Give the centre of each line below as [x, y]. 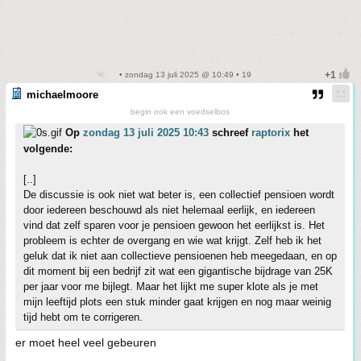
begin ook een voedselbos [180, 111]
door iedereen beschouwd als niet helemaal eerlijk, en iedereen [169, 210]
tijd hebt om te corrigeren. [83, 317]
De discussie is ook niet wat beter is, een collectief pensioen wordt [179, 194]
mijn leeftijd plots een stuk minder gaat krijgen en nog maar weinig [177, 301]
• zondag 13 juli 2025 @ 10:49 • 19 [184, 74]
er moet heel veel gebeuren [86, 342]
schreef [230, 132]
